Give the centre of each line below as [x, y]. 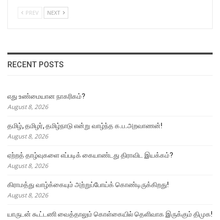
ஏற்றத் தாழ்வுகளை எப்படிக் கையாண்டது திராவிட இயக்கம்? [90, 155]
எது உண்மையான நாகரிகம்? [46, 96]
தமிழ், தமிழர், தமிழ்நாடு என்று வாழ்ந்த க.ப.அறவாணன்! [85, 125]
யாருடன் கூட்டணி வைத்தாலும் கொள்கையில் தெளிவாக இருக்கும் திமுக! [110, 214]
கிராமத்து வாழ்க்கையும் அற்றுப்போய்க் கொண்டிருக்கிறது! [88, 184]
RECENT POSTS [36, 65]
